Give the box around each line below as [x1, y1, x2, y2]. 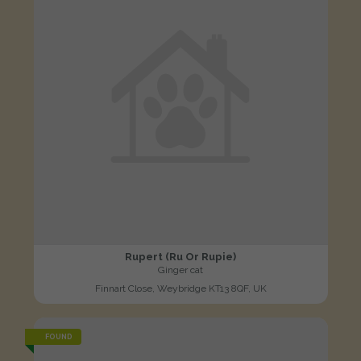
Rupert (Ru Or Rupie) [125, 250, 236, 263]
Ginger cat [158, 263, 203, 276]
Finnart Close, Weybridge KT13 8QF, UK [94, 282, 267, 294]
